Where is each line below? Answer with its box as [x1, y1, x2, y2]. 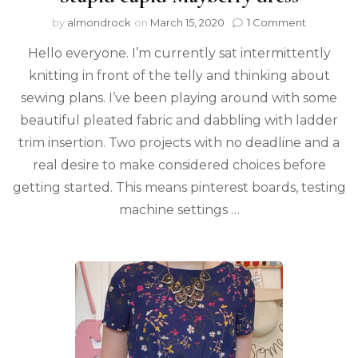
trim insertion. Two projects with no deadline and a [18, 135, 340, 150]
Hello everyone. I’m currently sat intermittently [27, 46, 331, 61]
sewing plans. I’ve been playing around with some [21, 90, 337, 105]
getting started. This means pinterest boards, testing [12, 180, 346, 195]
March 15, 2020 [150, 16, 225, 29]
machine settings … [118, 202, 240, 217]
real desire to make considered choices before [32, 157, 326, 173]
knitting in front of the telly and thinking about [28, 68, 330, 83]
